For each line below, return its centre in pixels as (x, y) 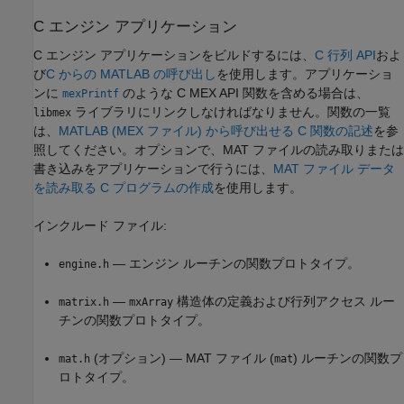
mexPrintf (91, 93)
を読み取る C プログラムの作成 (124, 187)
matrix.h (84, 302)
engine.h (84, 264)
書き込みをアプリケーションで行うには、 (153, 168)
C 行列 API (345, 55)
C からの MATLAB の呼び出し (131, 73)
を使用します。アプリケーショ (305, 73)
